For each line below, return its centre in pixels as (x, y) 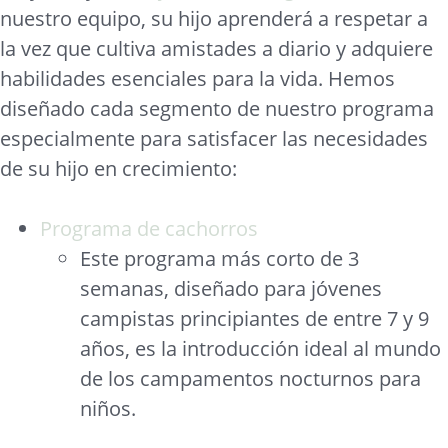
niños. (108, 408)
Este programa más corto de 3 (219, 258)
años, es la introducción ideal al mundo (260, 348)
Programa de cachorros (149, 228)
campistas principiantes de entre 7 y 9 (254, 318)
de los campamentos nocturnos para (250, 378)
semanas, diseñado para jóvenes (231, 288)
